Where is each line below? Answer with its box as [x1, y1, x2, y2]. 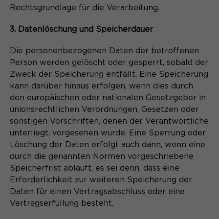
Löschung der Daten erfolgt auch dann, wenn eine [10, 141, 205, 149]
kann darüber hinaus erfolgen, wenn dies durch [10, 82, 193, 90]
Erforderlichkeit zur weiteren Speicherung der [10, 176, 192, 184]
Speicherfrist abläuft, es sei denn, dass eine [10, 164, 179, 173]
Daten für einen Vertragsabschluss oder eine [10, 188, 185, 196]
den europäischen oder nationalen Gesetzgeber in [10, 94, 206, 102]
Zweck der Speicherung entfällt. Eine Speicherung [10, 70, 208, 79]
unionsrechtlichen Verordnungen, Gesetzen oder [10, 106, 199, 114]
